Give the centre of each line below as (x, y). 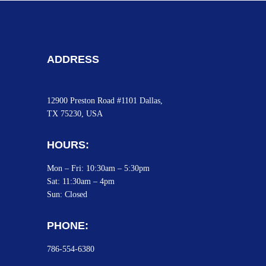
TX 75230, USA (75, 114)
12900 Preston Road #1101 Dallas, (106, 101)
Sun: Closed (67, 194)
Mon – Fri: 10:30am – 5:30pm (99, 168)
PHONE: (68, 226)
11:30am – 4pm (89, 181)
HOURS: (68, 145)
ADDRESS (73, 59)
